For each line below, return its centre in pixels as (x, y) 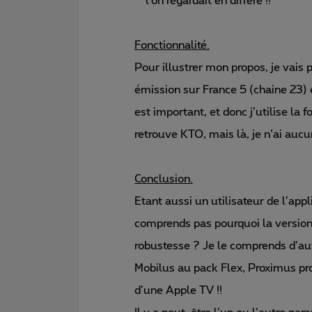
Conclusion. (164, 179)
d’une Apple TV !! (178, 290)
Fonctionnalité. (172, 45)
